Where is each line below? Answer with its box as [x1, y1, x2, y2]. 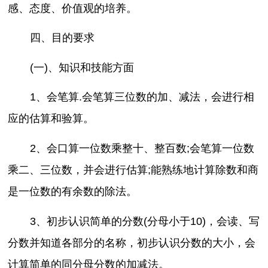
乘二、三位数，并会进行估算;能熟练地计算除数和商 [8, 163, 259, 176]
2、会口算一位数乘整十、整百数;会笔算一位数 [29, 142, 254, 154]
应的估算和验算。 [8, 112, 95, 125]
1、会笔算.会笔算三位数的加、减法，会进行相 [29, 91, 254, 103]
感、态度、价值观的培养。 [8, 2, 138, 14]
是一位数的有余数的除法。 [8, 185, 138, 197]
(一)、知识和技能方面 [29, 61, 134, 74]
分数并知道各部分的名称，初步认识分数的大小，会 [8, 236, 256, 249]
